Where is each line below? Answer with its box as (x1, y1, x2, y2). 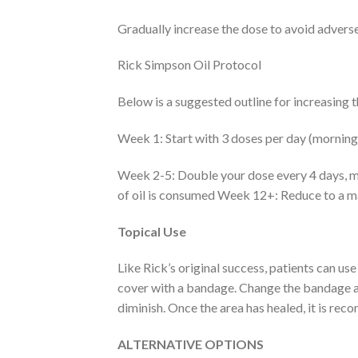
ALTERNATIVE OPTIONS (117, 336, 264, 352)
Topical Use (117, 223, 186, 239)
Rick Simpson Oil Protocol (117, 57, 261, 73)
